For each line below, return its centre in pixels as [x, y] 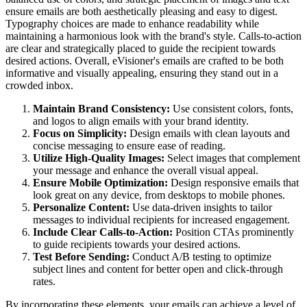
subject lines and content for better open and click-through [158, 269]
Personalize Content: [81, 208]
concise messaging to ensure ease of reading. [129, 146]
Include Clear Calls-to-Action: [103, 232]
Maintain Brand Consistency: [101, 109]
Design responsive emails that [233, 183]
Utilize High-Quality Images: [99, 158]
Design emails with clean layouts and [208, 134]
